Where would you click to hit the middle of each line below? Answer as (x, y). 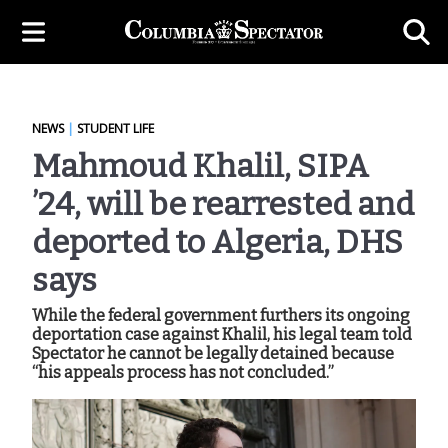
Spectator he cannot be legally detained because (213, 353)
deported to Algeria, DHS (217, 242)
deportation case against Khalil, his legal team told (222, 334)
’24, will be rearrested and (223, 204)
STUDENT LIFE (115, 128)
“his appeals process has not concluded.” (183, 372)
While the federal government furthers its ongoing (221, 315)
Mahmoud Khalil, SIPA (200, 166)
